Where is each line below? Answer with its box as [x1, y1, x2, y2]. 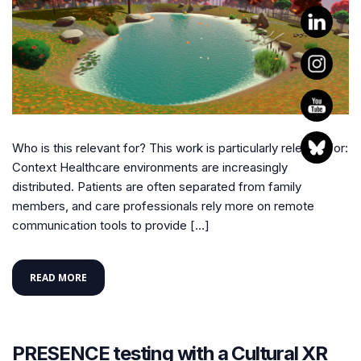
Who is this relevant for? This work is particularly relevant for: [12, 139, 348, 156]
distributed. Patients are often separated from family [12, 178, 301, 194]
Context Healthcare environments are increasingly [12, 159, 288, 175]
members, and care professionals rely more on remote [12, 197, 314, 214]
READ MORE [30, 270, 87, 284]
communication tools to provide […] [12, 217, 210, 233]
